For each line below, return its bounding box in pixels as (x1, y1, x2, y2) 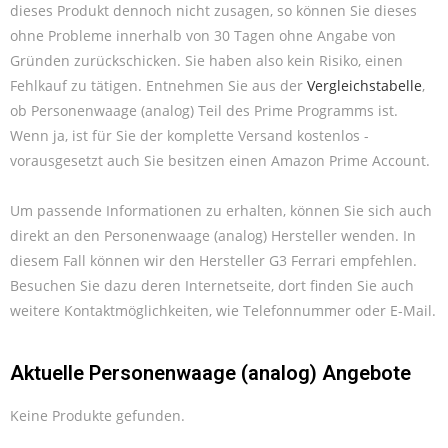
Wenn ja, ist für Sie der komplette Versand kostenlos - (10, 125, 369, 145)
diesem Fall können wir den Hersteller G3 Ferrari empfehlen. (10, 250, 417, 270)
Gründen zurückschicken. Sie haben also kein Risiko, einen (10, 50, 403, 70)
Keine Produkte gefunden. (10, 405, 185, 425)
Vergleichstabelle (307, 75, 422, 95)
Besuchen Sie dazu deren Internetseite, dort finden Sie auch (10, 275, 414, 295)
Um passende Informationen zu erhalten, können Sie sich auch (10, 200, 432, 220)
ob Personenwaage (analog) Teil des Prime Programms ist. (10, 100, 398, 120)
